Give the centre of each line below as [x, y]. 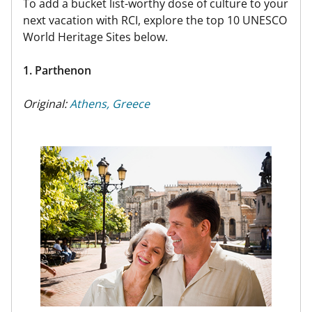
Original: [46, 104]
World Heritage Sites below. [95, 37]
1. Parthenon [57, 70]
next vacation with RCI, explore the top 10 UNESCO [155, 20]
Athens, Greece [110, 104]
